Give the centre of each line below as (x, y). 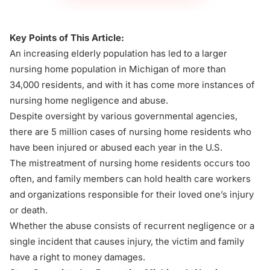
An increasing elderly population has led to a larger (118, 53)
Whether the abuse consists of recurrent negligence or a (132, 226)
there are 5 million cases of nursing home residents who (130, 132)
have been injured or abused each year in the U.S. (116, 147)
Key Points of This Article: (67, 38)
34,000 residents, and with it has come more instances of (132, 85)
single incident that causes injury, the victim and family (127, 241)
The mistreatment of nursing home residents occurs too (130, 163)
